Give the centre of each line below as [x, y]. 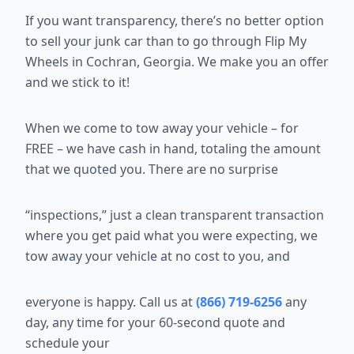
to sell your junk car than [101, 41]
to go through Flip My [242, 41]
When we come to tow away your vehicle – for [162, 128]
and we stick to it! [77, 83]
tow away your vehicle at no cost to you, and [158, 256]
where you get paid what [101, 236]
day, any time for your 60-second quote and [155, 323]
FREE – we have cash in [94, 149]
